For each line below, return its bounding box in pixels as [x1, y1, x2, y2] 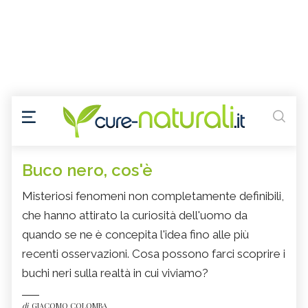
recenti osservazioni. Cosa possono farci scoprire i [22, 247, 285, 261]
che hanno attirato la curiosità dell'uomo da [22, 208, 247, 223]
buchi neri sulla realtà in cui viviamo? [22, 266, 208, 280]
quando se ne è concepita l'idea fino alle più [22, 228, 249, 242]
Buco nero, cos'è [22, 160, 153, 181]
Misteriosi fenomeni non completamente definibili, [22, 189, 284, 203]
